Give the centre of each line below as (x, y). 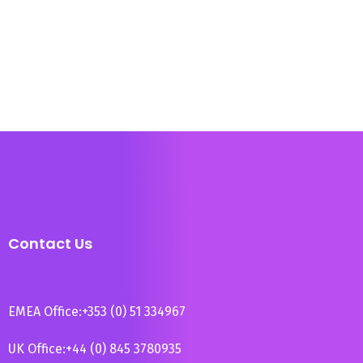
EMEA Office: (45, 312)
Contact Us (50, 243)
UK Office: (37, 349)
